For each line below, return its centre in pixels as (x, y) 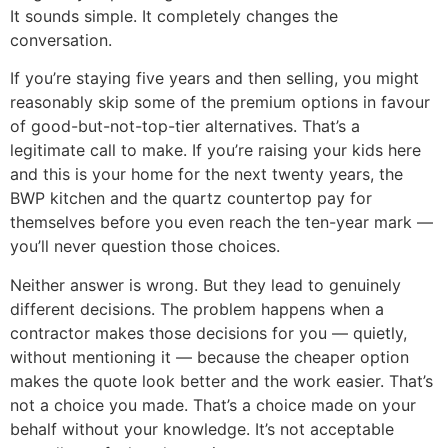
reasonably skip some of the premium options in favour (220, 102)
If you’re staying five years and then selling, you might (214, 78)
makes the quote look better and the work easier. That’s (221, 380)
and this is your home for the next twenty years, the (206, 174)
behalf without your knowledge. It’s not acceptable (202, 428)
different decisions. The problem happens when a (197, 308)
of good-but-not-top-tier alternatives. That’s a (185, 126)
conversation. (61, 39)
